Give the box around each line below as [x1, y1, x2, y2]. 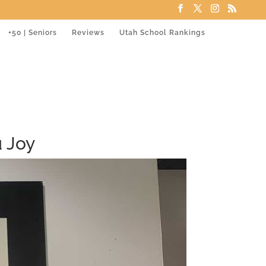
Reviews [72, 28, 104, 37]
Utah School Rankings [119, 28, 205, 37]
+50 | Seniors [8, 28, 57, 37]
